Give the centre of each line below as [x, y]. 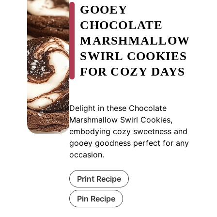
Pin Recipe [96, 198]
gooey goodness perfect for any [129, 143]
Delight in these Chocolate [118, 108]
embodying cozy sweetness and [129, 131]
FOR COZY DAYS [133, 71]
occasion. [87, 154]
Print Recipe [99, 178]
